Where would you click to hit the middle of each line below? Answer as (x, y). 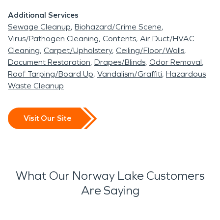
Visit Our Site (47, 118)
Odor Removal (176, 62)
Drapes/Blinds (120, 62)
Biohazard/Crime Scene (118, 27)
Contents (119, 38)
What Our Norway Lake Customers (110, 176)
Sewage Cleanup (39, 27)
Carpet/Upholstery (78, 50)
